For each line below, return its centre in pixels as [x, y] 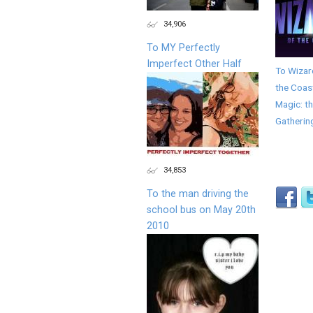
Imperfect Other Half [194, 64]
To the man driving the [198, 194]
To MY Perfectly [183, 48]
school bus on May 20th [201, 210]
